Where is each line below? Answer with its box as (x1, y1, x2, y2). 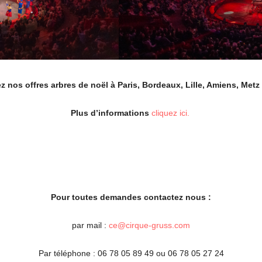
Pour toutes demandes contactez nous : (51, 192, 211, 202)
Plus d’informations (70, 108, 149, 118)
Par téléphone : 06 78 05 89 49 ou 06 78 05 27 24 (38, 248, 224, 258)
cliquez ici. (151, 108, 192, 118)
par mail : (72, 220, 109, 230)
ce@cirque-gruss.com (109, 220, 190, 230)
